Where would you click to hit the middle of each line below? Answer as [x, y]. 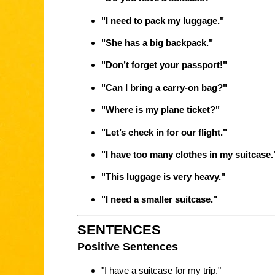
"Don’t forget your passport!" [164, 65]
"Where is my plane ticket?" [160, 110]
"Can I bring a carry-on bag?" [164, 87]
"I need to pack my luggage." [162, 20]
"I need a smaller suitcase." [159, 199]
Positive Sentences [128, 246]
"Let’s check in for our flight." [164, 132]
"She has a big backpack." [157, 42]
